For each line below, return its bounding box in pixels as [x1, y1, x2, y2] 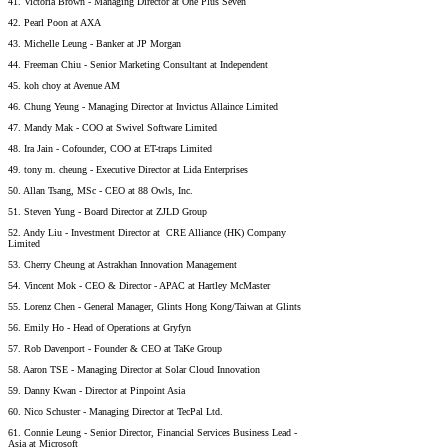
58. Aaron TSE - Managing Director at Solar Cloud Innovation [8, 363, 260, 375]
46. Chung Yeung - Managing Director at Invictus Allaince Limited [8, 100, 278, 112]
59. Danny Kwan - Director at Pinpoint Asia [8, 384, 185, 396]
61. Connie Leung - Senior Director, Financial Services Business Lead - [8, 426, 297, 438]
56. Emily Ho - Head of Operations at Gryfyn [8, 321, 191, 333]
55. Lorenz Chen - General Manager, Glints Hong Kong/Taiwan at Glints [8, 300, 301, 312]
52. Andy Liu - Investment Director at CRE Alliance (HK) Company [8, 226, 286, 238]
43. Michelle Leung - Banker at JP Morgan [8, 37, 181, 49]
